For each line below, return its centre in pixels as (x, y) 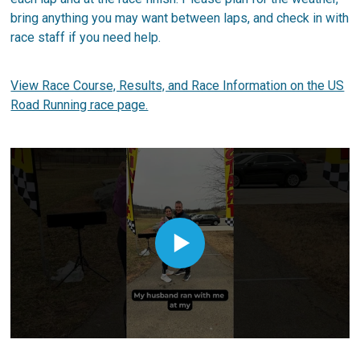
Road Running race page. (80, 104)
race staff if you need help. (86, 37)
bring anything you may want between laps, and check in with (180, 18)
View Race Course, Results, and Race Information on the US (178, 85)
